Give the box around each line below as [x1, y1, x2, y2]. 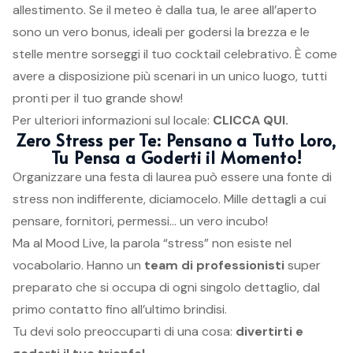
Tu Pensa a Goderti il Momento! [50, 146, 303, 169]
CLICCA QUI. [213, 112, 288, 128]
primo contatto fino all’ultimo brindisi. [13, 301, 227, 318]
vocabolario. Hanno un [13, 257, 144, 273]
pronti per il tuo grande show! [13, 90, 183, 106]
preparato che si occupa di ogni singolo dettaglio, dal [13, 279, 320, 295]
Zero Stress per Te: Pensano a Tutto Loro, [16, 128, 337, 151]
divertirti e [236, 323, 303, 340]
